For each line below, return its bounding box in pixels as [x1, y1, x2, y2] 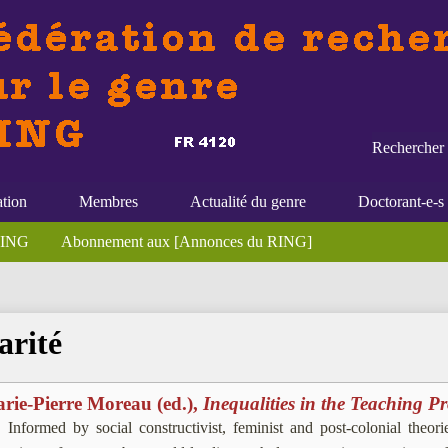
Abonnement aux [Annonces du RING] [61, 233, 312, 250]
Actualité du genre [190, 193, 306, 210]
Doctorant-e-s [358, 193, 444, 210]
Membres [79, 193, 138, 210]
